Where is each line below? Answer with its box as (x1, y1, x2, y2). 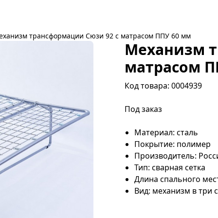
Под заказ (125, 104, 162, 114)
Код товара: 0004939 (125, 80, 202, 91)
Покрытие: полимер (134, 139, 211, 149)
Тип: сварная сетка (134, 162, 205, 173)
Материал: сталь (134, 127, 198, 138)
